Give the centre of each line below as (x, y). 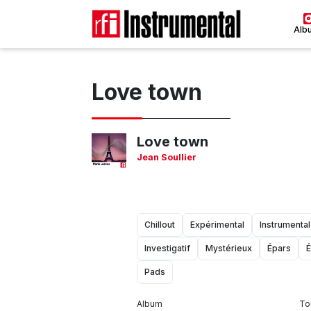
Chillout (160, 224)
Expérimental (217, 224)
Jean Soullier (167, 157)
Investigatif (167, 248)
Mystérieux (229, 248)
